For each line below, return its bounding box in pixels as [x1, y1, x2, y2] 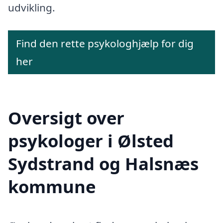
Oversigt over [8, 106, 124, 129]
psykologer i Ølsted [8, 128, 174, 152]
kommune [8, 174, 96, 198]
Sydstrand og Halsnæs [8, 151, 199, 175]
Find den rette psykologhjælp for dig [16, 36, 194, 50]
